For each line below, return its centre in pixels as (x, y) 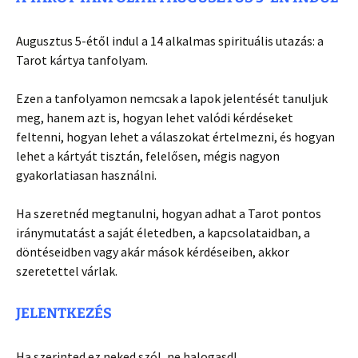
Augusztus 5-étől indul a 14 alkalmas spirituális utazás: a (170, 41)
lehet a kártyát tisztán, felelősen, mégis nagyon (148, 156)
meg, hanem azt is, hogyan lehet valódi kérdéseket (155, 118)
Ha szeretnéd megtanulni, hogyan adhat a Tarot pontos (169, 214)
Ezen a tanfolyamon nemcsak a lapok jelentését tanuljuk (172, 99)
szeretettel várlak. (67, 271)
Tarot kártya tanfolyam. (82, 60)
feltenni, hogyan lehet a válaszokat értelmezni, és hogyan (175, 137)
